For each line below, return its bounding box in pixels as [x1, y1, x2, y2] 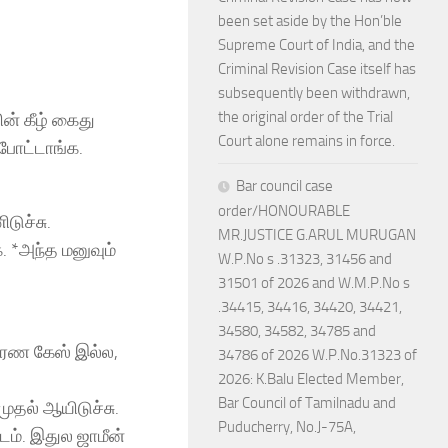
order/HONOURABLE [218, 202, 350, 220]
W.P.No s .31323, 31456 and [218, 250, 392, 268]
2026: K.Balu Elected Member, [218, 370, 404, 388]
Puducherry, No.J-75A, [218, 418, 356, 436]
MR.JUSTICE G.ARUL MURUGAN [218, 226, 416, 244]
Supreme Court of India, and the [218, 36, 415, 54]
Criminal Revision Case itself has [218, 60, 416, 78]
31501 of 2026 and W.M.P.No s [218, 274, 410, 292]
